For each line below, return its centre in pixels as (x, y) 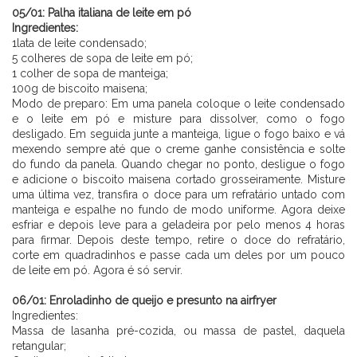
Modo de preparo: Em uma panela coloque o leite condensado (178, 103)
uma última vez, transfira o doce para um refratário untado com (178, 194)
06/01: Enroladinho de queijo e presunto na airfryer (144, 300)
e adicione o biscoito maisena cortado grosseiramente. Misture (178, 179)
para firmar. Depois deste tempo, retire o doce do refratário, (178, 239)
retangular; (39, 345)
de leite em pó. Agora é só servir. (97, 270)
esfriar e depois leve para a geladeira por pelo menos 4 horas (178, 224)
